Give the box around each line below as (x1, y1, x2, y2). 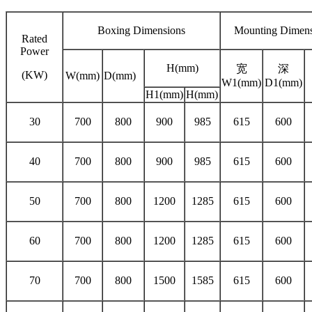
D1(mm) (265, 77, 302, 89)
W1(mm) (221, 77, 261, 89)
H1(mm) (146, 88, 183, 101)
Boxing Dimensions (97, 24, 185, 37)
